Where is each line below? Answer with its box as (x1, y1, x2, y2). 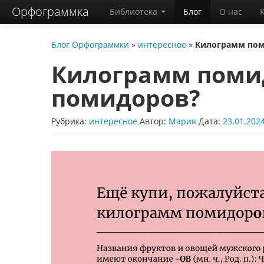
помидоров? (51, 82, 200, 113)
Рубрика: (51, 115, 89, 127)
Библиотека (110, 6, 160, 17)
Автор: (140, 115, 169, 127)
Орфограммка (12, 4, 89, 19)
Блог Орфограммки (51, 39, 129, 50)
